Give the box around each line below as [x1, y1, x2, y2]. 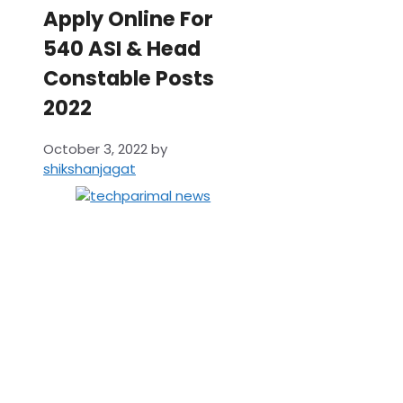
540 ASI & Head [43, 33, 201, 63]
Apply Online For [43, 4, 213, 33]
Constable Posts [43, 63, 214, 93]
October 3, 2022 [43, 139, 148, 159]
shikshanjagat [43, 159, 136, 179]
